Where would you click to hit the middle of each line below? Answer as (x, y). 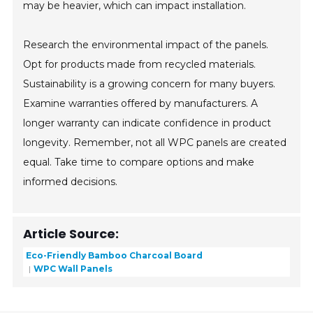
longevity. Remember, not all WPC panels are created (155, 143)
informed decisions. (71, 182)
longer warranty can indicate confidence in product (147, 123)
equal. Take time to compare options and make (139, 162)
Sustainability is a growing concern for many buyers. (150, 84)
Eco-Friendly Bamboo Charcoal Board (115, 255)
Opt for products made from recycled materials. (140, 65)
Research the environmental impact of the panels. (146, 45)
